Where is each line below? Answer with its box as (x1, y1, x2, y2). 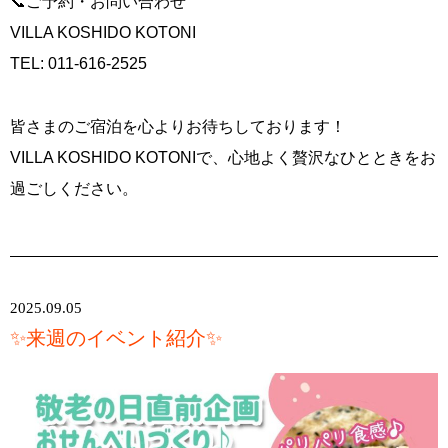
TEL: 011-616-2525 (10, 54, 147, 72)
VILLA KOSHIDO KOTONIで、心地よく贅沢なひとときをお (10, 148, 436, 166)
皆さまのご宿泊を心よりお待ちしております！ (10, 117, 346, 135)
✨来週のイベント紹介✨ (10, 326, 222, 349)
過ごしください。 (10, 179, 138, 197)
